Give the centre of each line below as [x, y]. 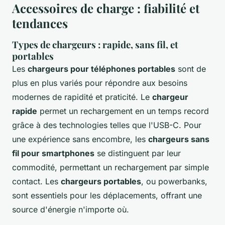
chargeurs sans [179, 139]
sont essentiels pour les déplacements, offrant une [107, 196]
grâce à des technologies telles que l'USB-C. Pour [107, 125]
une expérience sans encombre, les [80, 139]
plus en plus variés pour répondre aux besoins [100, 83]
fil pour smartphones [53, 153]
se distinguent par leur [138, 153]
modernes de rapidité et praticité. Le [82, 97]
